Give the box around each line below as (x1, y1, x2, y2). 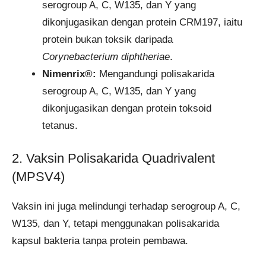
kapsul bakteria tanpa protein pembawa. (12, 235, 188, 247)
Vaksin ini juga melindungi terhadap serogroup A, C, (12, 201, 240, 213)
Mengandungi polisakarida (96, 68, 214, 80)
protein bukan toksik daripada (42, 33, 173, 45)
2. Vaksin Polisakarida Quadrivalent (12, 151, 215, 166)
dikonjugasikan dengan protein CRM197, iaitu (42, 16, 242, 28)
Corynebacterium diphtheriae (42, 50, 170, 62)
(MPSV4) (12, 169, 65, 185)
